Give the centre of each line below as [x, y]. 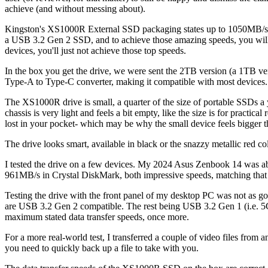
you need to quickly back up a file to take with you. [102, 248]
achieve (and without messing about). [75, 9]
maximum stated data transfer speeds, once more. [98, 217]
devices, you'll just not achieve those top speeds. [97, 51]
